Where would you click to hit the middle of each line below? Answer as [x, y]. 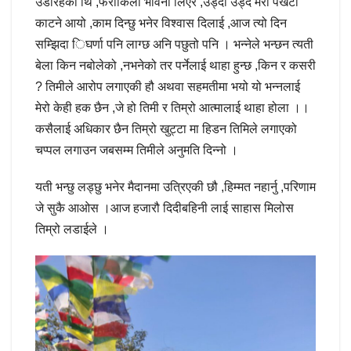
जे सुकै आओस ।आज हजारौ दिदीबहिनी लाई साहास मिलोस [165, 208]
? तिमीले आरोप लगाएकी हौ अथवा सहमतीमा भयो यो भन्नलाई [168, 86]
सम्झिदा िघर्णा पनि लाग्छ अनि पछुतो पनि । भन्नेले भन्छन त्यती [174, 44]
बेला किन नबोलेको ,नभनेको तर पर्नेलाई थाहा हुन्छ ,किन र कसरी [175, 65]
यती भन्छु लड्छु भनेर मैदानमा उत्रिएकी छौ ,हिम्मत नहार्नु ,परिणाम [175, 186]
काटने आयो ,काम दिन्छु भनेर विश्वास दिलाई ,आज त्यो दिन [161, 23]
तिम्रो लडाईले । [72, 229]
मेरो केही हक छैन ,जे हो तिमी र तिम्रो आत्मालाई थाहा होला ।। [172, 107]
